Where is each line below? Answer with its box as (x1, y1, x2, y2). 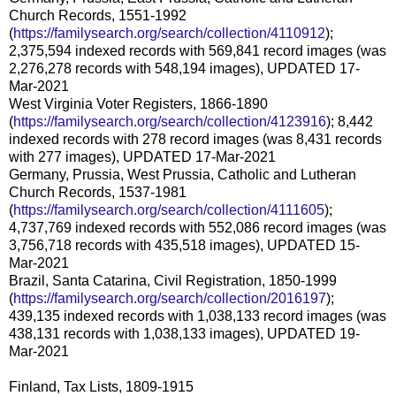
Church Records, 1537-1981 (9, 184, 187, 200)
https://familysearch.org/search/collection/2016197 (13, 290, 326, 306)
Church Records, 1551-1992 (9, 7, 187, 23)
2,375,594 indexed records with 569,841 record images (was (9, 42, 386, 58)
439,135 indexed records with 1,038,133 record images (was (9, 308, 386, 324)
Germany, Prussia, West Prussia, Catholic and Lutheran (9, 166, 356, 182)
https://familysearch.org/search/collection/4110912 (13, 25, 325, 41)
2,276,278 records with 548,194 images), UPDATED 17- (9, 60, 360, 76)
